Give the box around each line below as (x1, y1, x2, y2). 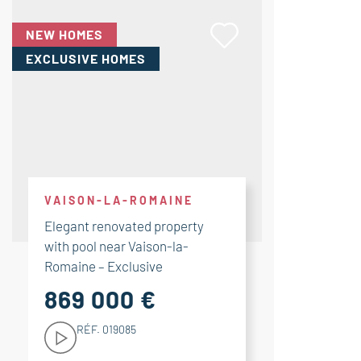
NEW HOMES (26, 27, 103, 42)
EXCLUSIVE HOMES (26, 51, 146, 66)
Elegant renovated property (44, 218, 204, 234)
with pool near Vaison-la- (44, 238, 189, 254)
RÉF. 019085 (77, 322, 136, 336)
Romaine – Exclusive (44, 258, 163, 274)
